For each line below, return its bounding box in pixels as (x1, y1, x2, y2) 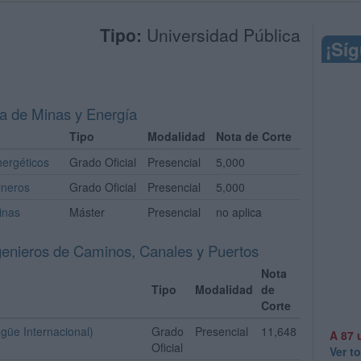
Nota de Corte (216, 128, 292, 144)
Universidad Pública (142, 23, 301, 47)
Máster (69, 204, 105, 220)
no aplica (216, 204, 262, 220)
